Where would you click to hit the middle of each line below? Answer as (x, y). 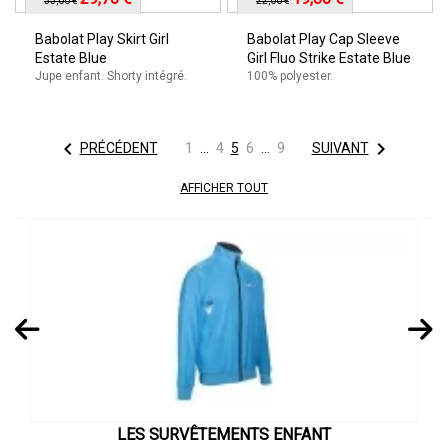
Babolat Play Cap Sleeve (323, 39)
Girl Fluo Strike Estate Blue (329, 58)
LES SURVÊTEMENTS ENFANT (224, 434)
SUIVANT (340, 147)
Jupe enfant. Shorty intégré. (111, 76)
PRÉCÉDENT (118, 147)
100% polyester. (290, 76)
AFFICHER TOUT (224, 188)
